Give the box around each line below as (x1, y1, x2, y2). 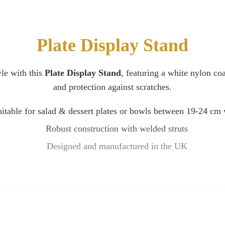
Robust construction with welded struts (46, 124, 188, 134)
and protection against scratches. (53, 82, 172, 92)
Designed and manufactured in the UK (46, 141, 187, 152)
